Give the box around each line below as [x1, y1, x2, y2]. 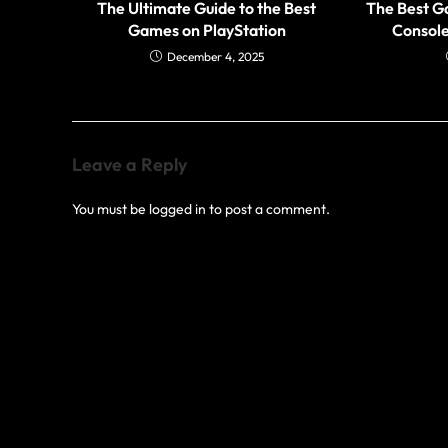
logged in [149, 199, 206, 218]
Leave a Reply [72, 152, 187, 176]
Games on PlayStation [127, 19, 286, 40]
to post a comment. [206, 199, 330, 218]
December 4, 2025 [166, 48, 264, 64]
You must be [72, 199, 149, 218]
